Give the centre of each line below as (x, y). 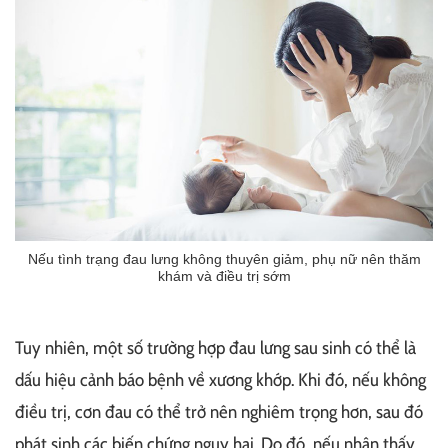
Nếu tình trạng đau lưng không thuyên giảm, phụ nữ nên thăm (224, 258)
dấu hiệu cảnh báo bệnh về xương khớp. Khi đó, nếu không (220, 379)
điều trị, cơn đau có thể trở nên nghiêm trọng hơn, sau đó (219, 411)
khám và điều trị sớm (224, 275)
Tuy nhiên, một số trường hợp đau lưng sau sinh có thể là (215, 347)
